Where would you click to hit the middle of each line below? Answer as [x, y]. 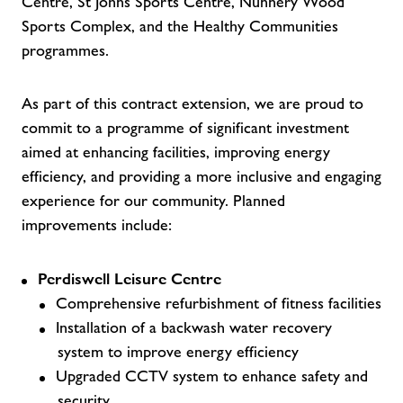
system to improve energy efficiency [178, 352]
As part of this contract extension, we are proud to [193, 103]
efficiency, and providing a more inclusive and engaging [201, 176]
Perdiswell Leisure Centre [130, 278]
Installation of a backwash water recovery [194, 327]
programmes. [65, 50]
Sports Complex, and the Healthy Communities [180, 26]
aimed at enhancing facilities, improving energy [176, 152]
